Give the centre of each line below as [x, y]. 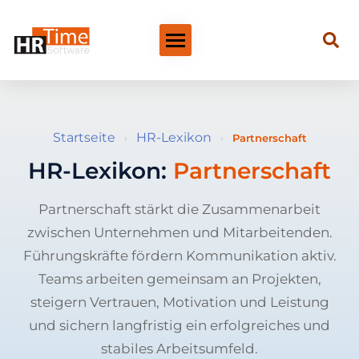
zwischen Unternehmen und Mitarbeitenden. [179, 232]
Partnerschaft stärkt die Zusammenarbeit [179, 209]
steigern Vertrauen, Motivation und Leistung [179, 302]
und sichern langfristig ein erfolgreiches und [179, 325]
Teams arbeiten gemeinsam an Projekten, [179, 278]
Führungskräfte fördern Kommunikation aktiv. [179, 255]
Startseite [84, 137]
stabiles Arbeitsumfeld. [179, 348]
